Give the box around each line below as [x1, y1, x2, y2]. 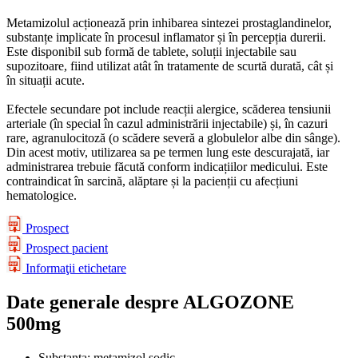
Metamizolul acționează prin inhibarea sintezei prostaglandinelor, [6, 16, 332, 30]
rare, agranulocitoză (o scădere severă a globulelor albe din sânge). [6, 131, 340, 145]
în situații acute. [6, 74, 85, 88]
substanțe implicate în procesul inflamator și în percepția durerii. [6, 30, 326, 45]
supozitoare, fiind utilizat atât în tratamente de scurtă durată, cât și [6, 59, 333, 74]
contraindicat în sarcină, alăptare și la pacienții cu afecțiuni [6, 174, 298, 189]
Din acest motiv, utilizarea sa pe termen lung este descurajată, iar [6, 145, 329, 160]
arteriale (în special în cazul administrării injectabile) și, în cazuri [6, 117, 328, 131]
